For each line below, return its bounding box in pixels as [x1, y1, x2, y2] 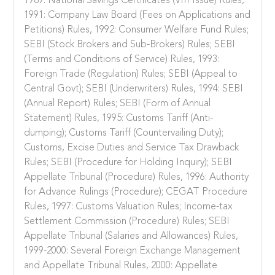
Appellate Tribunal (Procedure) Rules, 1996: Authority [24, 172, 249, 182]
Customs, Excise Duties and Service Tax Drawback [24, 142, 239, 153]
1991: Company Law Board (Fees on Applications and [24, 10, 251, 20]
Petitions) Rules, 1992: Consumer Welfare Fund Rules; [24, 25, 249, 35]
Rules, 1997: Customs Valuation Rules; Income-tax [24, 201, 233, 212]
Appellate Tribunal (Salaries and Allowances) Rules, [24, 231, 239, 241]
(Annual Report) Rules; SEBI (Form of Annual [24, 98, 211, 109]
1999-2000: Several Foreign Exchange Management [24, 246, 241, 256]
